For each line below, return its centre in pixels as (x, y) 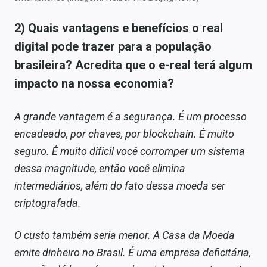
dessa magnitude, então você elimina (100, 168)
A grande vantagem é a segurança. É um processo (131, 116)
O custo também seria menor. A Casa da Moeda (125, 235)
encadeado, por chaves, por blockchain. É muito (124, 133)
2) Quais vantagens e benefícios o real (119, 28)
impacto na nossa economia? (94, 83)
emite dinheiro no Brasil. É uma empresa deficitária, (133, 252)
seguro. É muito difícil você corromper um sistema (130, 151)
